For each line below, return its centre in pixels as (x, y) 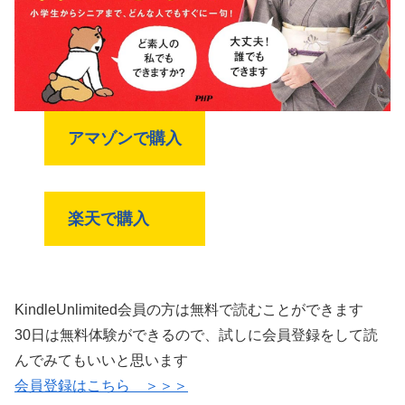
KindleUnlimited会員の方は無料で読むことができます (189, 310)
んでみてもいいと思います (101, 361)
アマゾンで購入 (125, 138)
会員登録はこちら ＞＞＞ (101, 386)
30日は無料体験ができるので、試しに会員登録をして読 (196, 335)
